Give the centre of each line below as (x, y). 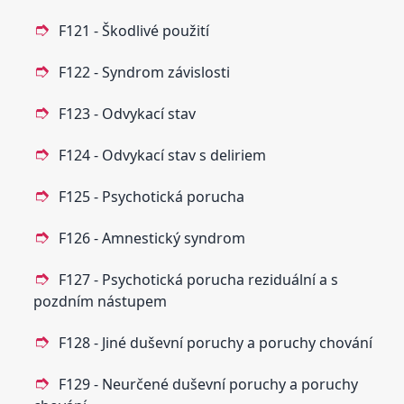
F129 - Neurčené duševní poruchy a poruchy (209, 384)
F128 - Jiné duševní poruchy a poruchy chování (216, 342)
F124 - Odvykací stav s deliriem (163, 155)
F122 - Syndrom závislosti (145, 72)
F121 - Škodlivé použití (134, 30)
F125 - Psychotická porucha (152, 196)
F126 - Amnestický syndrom (152, 238)
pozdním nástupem (101, 301)
